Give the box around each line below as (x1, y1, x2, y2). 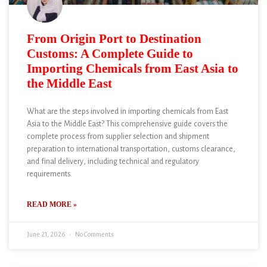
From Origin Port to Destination (27, 32, 201, 46)
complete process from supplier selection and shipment (27, 132, 209, 142)
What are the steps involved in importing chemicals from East (27, 107, 228, 117)
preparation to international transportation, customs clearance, (27, 145, 235, 155)
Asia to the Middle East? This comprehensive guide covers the (27, 120, 228, 130)
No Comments (74, 231, 114, 240)
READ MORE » (27, 200, 77, 209)
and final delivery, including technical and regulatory (27, 157, 199, 167)
